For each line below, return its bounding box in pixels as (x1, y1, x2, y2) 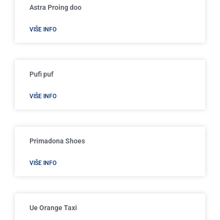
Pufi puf (29, 70, 54, 79)
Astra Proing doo (29, 3, 82, 12)
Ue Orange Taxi (29, 204, 77, 212)
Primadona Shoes (29, 137, 85, 145)
